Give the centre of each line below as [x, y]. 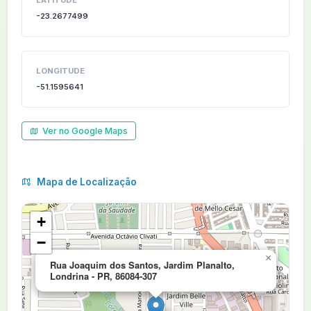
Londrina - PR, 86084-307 [103, 276]
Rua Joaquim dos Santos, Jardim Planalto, [142, 265]
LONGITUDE [60, 71]
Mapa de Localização [86, 182]
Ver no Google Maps [85, 131]
